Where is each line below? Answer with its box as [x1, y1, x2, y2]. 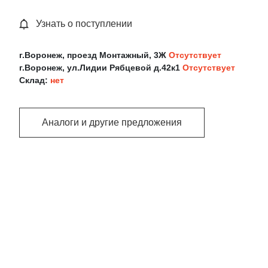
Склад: [19, 75, 50, 85]
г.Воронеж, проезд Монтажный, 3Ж [19, 50, 169, 60]
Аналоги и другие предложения [42, 117, 182, 128]
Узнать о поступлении [36, 18, 132, 29]
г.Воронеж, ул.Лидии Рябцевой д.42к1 [19, 62, 182, 72]
